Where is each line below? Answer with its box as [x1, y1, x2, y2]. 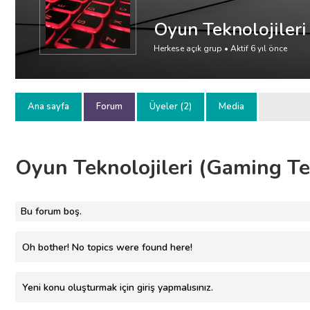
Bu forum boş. [21, 205, 82, 219]
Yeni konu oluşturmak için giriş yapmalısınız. [22, 281, 214, 295]
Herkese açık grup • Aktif [154, 43, 250, 54]
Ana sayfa [28, 100, 69, 113]
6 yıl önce [250, 43, 287, 54]
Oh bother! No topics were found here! [22, 240, 193, 254]
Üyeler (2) [149, 100, 192, 113]
